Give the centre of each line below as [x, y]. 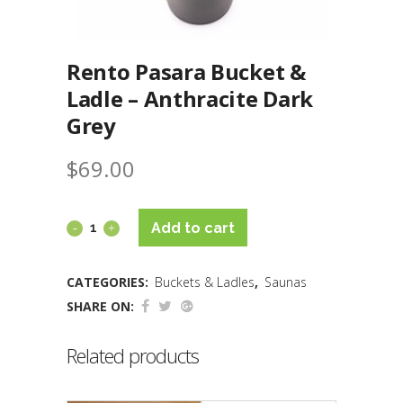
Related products [133, 355]
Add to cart [193, 228]
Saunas [286, 282]
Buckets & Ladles [205, 282]
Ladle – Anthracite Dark [190, 99]
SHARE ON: [100, 306]
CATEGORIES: [109, 282]
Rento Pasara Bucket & [186, 72]
